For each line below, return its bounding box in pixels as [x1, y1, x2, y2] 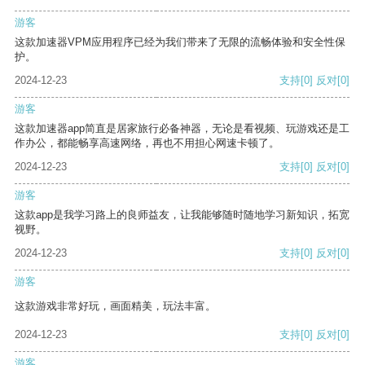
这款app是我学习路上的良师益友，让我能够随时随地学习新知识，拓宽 [15, 209, 350, 222]
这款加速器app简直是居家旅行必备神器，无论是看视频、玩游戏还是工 [15, 122, 350, 135]
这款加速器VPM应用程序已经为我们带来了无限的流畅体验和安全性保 [15, 36, 345, 49]
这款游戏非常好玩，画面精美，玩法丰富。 [15, 300, 216, 313]
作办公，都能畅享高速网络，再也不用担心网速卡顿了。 [15, 137, 279, 150]
